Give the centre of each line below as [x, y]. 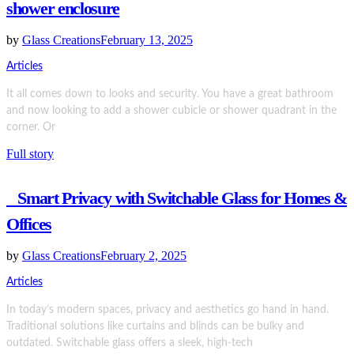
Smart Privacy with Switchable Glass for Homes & [177, 198]
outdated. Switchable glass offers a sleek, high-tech [130, 343]
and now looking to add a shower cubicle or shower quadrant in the [171, 111]
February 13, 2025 [147, 40]
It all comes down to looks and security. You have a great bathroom [170, 94]
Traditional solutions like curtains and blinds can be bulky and [155, 326]
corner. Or [31, 128]
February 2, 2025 [143, 255]
